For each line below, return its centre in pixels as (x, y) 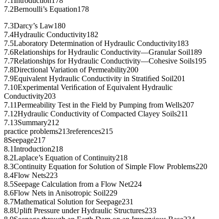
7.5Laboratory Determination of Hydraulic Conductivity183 (96, 44)
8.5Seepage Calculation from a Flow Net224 (73, 184)
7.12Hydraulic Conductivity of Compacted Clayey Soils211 (96, 114)
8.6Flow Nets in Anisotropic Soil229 (61, 193)
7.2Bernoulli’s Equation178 (46, 9)
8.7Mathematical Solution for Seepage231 (69, 202)
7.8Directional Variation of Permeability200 (71, 70)
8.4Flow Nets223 (31, 175)
